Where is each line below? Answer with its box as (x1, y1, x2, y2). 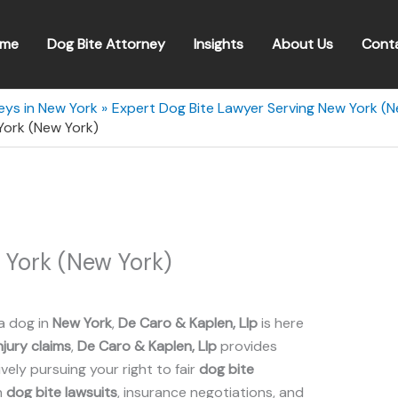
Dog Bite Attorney (47, 35, 165, 53)
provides (217, 337, 277, 355)
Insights (194, 35, 243, 53)
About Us (272, 35, 333, 53)
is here (258, 314, 304, 332)
